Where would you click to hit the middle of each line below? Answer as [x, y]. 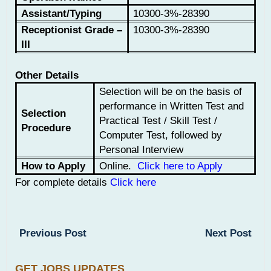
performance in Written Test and [172, 106]
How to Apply [54, 166]
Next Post [228, 233]
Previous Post [53, 233]
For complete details [63, 182]
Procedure [46, 128]
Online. [117, 166]
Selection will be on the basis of [171, 92]
